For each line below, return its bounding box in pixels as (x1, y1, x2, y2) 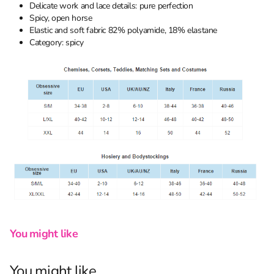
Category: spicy (29, 37, 84, 49)
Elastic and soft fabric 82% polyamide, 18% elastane (29, 24, 218, 37)
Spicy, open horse (29, 12, 92, 24)
